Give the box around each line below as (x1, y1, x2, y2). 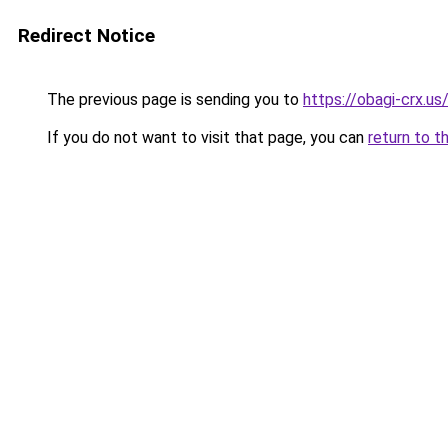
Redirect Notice (18, 24, 155, 47)
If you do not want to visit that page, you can (43, 128, 368, 147)
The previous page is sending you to (43, 90, 303, 109)
